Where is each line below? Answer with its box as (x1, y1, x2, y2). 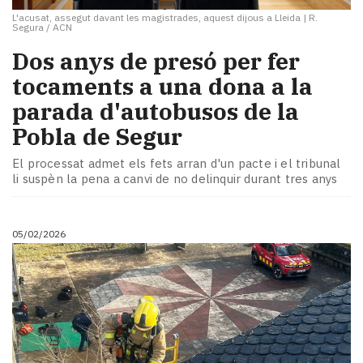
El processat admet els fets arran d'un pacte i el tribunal (12, 156, 341, 172)
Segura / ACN (12, 20, 72, 33)
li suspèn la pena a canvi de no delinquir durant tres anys (12, 171, 338, 187)
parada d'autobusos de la (12, 96, 299, 126)
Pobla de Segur (12, 121, 182, 152)
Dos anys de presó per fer (12, 45, 300, 76)
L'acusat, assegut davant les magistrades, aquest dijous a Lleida (12, 11, 301, 23)
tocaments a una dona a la (12, 70, 313, 101)
